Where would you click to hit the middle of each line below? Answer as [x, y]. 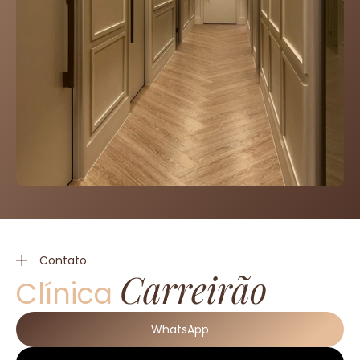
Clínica [68, 293]
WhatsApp [180, 329]
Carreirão [193, 288]
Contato [63, 260]
